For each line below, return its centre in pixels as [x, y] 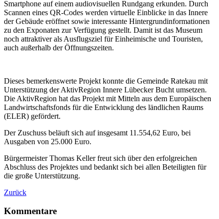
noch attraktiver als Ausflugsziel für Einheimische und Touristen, [103, 39]
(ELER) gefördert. [32, 116]
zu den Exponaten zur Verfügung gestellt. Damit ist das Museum [103, 30]
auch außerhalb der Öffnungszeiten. [59, 47]
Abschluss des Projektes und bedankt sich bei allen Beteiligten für [105, 167]
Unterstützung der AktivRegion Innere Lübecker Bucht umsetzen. [105, 89]
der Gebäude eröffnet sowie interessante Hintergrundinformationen [107, 21]
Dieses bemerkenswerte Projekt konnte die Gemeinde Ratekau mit [106, 81]
